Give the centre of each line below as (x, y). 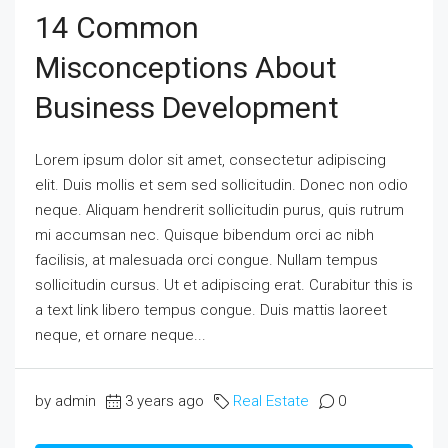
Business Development (187, 107)
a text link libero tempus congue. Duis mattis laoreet (211, 309)
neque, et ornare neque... (120, 334)
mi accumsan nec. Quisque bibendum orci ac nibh (204, 234)
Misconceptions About (186, 67)
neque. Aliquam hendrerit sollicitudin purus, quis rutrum (219, 209)
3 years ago (164, 400)
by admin (65, 400)
